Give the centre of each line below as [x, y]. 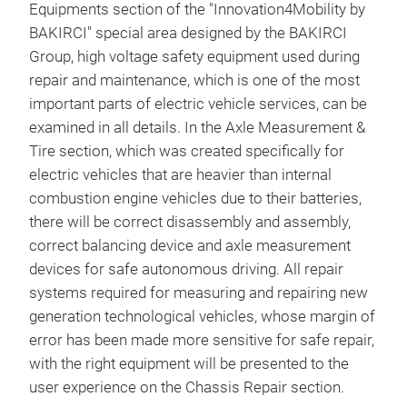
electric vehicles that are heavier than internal [180, 175]
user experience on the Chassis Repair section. [187, 387]
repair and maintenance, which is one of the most [194, 80]
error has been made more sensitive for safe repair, [202, 340]
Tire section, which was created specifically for [187, 151]
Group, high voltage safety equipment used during [194, 57]
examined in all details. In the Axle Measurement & [197, 128]
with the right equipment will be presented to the [189, 364]
